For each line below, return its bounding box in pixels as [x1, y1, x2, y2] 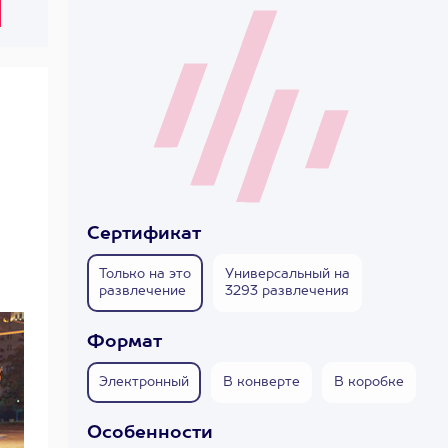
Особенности [87, 424, 213, 442]
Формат [87, 333, 162, 351]
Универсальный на [225, 268, 350, 281]
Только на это [99, 268, 191, 281]
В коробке [334, 376, 404, 389]
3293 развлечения [225, 285, 349, 298]
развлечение [99, 285, 186, 298]
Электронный [99, 376, 189, 389]
